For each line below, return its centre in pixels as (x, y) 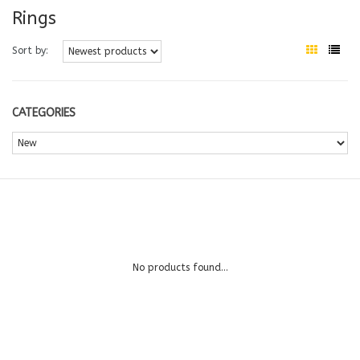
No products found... (180, 268)
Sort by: (30, 51)
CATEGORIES (44, 113)
